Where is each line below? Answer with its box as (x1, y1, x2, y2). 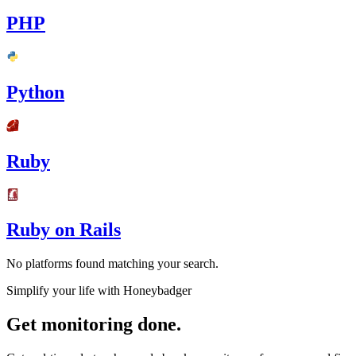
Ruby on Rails (6, 219, 121, 241)
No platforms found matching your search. (6, 257, 219, 271)
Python (6, 81, 64, 103)
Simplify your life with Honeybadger (6, 284, 192, 298)
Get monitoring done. (6, 314, 181, 335)
